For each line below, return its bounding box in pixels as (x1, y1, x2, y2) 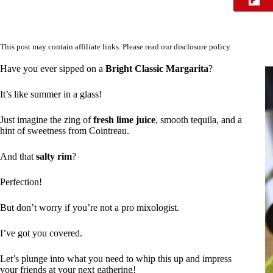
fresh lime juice (93, 115, 155, 126)
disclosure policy (174, 41, 230, 51)
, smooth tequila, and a (155, 115, 242, 126)
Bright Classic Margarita (105, 63, 208, 74)
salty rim (36, 151, 72, 162)
